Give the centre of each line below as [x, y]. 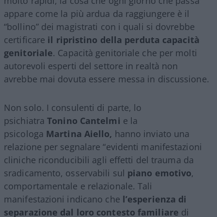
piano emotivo [160, 173]
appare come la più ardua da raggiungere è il [97, 14]
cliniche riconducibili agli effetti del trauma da [99, 160]
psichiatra [24, 121]
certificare [26, 40]
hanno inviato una [152, 134]
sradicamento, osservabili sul [66, 173]
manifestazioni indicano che [63, 199]
